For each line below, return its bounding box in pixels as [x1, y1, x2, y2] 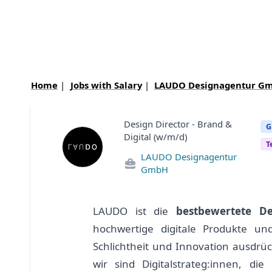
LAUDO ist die [93, 203, 177, 218]
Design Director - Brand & [124, 117, 232, 130]
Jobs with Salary [70, 79, 142, 91]
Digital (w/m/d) [124, 130, 187, 143]
